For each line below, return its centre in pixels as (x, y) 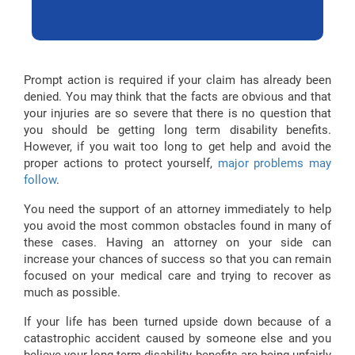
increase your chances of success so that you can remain (177, 260)
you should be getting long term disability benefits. (177, 130)
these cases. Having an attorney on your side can (177, 243)
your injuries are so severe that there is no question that (177, 114)
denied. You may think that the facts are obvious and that (177, 97)
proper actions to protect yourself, (121, 164)
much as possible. (72, 293)
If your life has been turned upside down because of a (177, 322)
